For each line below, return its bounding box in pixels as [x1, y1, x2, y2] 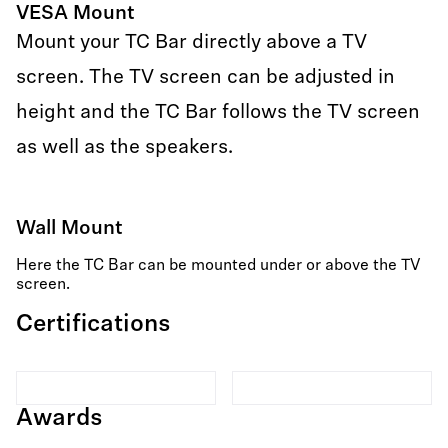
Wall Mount [16, 219, 123, 239]
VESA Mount [16, 4, 135, 24]
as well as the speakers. [16, 138, 233, 158]
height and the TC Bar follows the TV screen [16, 103, 420, 123]
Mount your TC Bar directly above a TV [16, 33, 367, 53]
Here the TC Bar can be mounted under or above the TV [16, 258, 420, 274]
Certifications [16, 313, 171, 337]
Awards [16, 407, 103, 431]
